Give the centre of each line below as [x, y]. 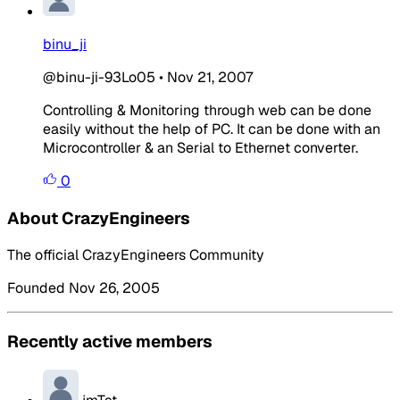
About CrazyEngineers [99, 218]
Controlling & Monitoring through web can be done [207, 110]
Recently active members [110, 341]
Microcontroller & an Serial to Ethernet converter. [200, 147]
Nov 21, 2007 [210, 77]
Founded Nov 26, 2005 [83, 288]
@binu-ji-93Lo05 [99, 77]
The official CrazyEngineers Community [136, 255]
